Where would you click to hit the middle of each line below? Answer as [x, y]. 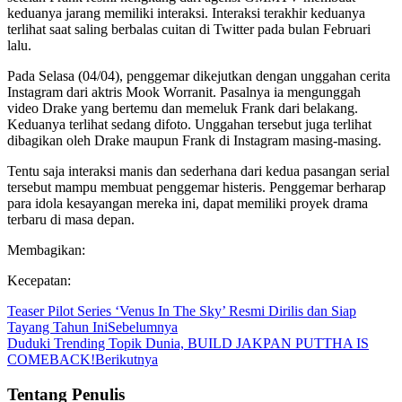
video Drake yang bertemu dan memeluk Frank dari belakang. [183, 108]
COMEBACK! [51, 359]
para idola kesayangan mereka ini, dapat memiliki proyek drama [188, 203]
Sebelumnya [143, 327]
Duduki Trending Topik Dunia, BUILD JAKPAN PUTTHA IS [188, 343]
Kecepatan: [39, 280]
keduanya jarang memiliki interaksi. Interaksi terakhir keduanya [186, 13]
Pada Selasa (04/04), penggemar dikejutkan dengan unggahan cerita [199, 75]
